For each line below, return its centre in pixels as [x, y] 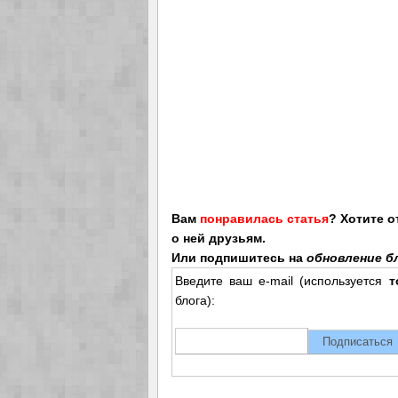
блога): [195, 300]
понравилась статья [264, 218]
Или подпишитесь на [239, 257]
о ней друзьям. [219, 238]
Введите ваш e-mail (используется [282, 280]
